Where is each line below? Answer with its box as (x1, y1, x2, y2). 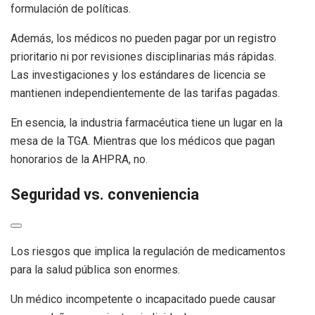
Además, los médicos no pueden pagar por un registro (11, 32, 276, 46)
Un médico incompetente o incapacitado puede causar (11, 292, 276, 306)
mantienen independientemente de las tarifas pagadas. (11, 86, 280, 101)
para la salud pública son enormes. (11, 262, 180, 276)
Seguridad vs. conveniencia (11, 186, 199, 204)
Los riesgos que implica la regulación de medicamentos (11, 244, 285, 258)
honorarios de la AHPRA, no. (11, 153, 148, 167)
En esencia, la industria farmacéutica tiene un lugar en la (11, 116, 283, 130)
